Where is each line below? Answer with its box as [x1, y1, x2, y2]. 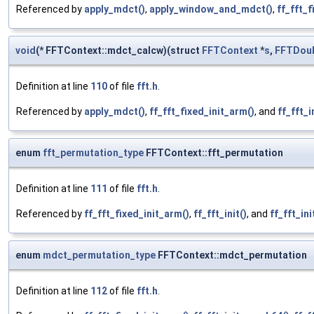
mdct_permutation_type [43, 250, 156, 261]
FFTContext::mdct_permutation [156, 250, 307, 261]
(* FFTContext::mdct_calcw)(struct [36, 45, 202, 57]
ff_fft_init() [193, 208, 247, 220]
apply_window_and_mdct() [149, 4, 273, 15]
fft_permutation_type [43, 147, 144, 159]
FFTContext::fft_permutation [144, 147, 283, 159]
